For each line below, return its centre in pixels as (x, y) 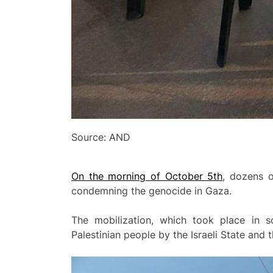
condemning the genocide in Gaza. (151, 191)
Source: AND (101, 137)
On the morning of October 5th (147, 176)
